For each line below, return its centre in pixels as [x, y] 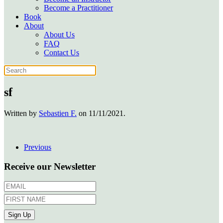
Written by [21, 113]
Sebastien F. [58, 113]
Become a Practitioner [78, 8]
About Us [59, 35]
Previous [38, 147]
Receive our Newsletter [50, 166]
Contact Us [61, 53]
